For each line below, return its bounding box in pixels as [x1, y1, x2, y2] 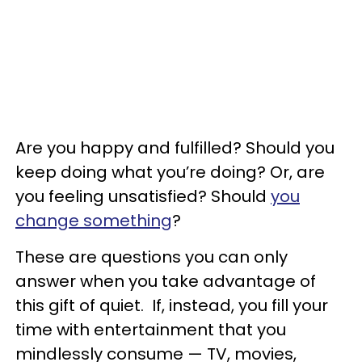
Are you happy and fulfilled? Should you [15, 137, 335, 159]
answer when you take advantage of [15, 270, 316, 293]
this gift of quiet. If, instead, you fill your [15, 294, 328, 317]
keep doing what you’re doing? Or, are [15, 161, 325, 183]
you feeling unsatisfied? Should [15, 185, 271, 208]
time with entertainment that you [15, 318, 286, 341]
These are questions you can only [15, 246, 288, 268]
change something [15, 209, 172, 232]
